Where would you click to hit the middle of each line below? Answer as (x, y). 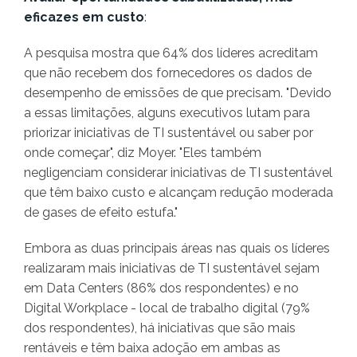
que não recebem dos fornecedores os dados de (168, 73)
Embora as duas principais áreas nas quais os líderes (177, 249)
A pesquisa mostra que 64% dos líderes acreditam (171, 53)
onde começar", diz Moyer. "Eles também (143, 153)
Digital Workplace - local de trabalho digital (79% (167, 308)
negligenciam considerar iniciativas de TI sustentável (178, 173)
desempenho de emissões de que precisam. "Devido (178, 93)
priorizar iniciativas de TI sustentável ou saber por (169, 133)
